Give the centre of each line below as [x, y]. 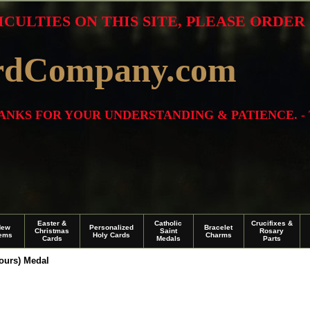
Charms [218, 235]
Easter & [52, 223]
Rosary [272, 231]
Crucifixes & [272, 223]
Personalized [111, 227]
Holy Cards [111, 235]
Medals [168, 238]
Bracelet [218, 227]
